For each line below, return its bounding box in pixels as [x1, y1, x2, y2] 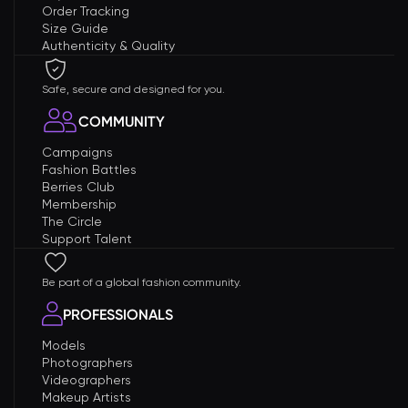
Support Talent [42, 231, 132, 246]
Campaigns [42, 145, 113, 159]
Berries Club [42, 179, 115, 194]
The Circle [42, 214, 102, 229]
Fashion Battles [42, 162, 137, 177]
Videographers [42, 372, 131, 387]
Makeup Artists [42, 390, 131, 404]
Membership [42, 197, 117, 211]
